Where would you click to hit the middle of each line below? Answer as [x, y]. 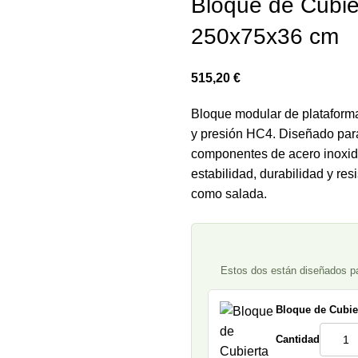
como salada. [229, 194]
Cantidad [298, 339]
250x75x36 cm [265, 37]
